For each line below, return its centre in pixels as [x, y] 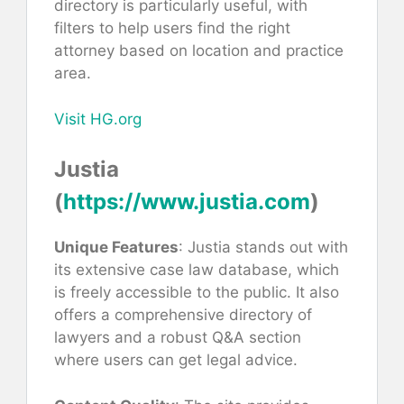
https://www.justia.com [187, 202]
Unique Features [116, 248]
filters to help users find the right [172, 28]
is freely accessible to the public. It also [197, 293]
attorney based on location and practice [199, 51]
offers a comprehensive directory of [183, 315]
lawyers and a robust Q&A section [178, 338]
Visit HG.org [98, 119]
